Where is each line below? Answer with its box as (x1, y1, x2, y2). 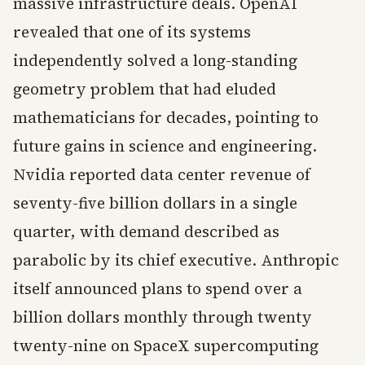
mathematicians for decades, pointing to (13, 107, 319, 128)
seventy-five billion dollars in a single (13, 192, 297, 213)
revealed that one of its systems (13, 21, 251, 42)
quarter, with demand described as (13, 221, 279, 242)
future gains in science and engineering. (13, 135, 317, 156)
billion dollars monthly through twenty (13, 306, 312, 328)
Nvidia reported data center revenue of (13, 164, 310, 185)
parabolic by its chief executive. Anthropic (13, 249, 339, 270)
